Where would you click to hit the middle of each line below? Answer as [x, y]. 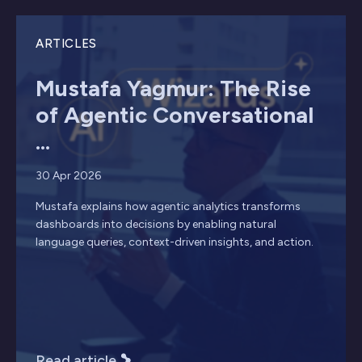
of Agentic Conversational [175, 114]
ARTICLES [66, 43]
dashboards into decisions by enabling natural [156, 224]
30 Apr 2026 [68, 175]
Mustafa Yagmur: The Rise [173, 88]
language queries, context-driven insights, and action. [175, 242]
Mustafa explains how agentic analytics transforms [168, 206]
